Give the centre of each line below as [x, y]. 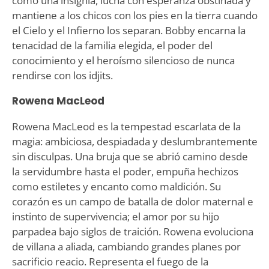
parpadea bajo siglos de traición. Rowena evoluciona [132, 231]
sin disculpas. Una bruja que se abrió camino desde [130, 156]
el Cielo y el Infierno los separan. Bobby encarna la [128, 30]
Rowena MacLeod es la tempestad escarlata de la [126, 126]
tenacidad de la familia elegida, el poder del [112, 45]
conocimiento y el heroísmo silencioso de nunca [123, 60]
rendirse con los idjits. [62, 75]
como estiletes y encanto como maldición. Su [116, 186]
